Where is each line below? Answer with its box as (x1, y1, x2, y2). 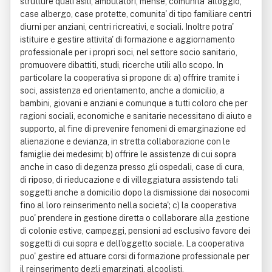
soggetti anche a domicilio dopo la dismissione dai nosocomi (20, 188, 250, 197)
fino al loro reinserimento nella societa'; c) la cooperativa (20, 200, 237, 210)
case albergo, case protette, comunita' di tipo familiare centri (20, 9, 251, 19)
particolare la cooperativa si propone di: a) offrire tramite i (20, 73, 239, 83)
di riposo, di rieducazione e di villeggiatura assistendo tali (20, 175, 238, 185)
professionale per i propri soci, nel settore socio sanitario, (20, 47, 237, 57)
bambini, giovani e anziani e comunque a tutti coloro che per (20, 98, 248, 108)
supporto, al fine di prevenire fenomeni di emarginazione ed (20, 124, 246, 134)
